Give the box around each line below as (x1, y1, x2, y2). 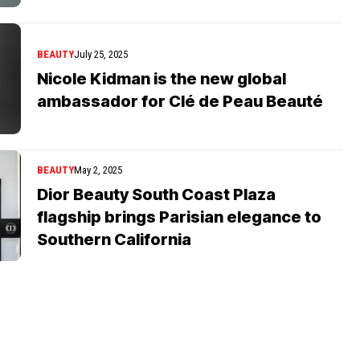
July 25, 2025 (74, 47, 128, 60)
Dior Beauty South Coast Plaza (37, 184, 276, 204)
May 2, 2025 (74, 163, 122, 176)
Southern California (37, 229, 191, 249)
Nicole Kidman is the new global (37, 68, 286, 88)
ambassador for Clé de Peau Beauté (37, 91, 323, 111)
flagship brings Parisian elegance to (37, 207, 321, 227)
